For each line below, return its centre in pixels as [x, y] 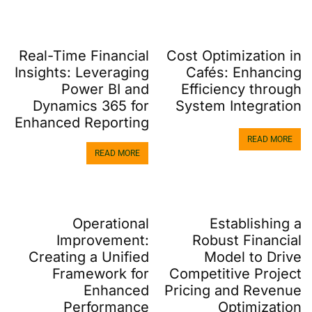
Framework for [101, 273]
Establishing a [256, 223]
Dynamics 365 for [91, 106]
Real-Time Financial [84, 55]
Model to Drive [253, 257]
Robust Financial [247, 240]
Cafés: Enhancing [244, 72]
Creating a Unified [89, 257]
